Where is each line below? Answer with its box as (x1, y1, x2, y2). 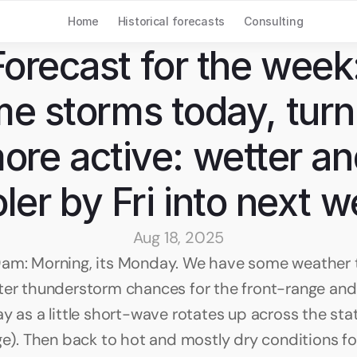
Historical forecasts (117, 14, 226, 28)
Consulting (244, 14, 304, 28)
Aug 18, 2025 (132, 227, 225, 248)
